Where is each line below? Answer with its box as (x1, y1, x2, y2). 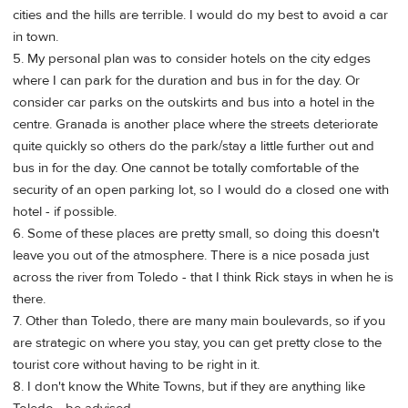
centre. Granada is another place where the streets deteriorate (13, 116, 378, 134)
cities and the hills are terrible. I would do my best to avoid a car (13, 6, 388, 25)
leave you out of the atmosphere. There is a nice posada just (13, 247, 369, 265)
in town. (13, 28, 58, 46)
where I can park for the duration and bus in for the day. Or (13, 72, 360, 90)
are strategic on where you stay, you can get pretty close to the (13, 334, 382, 352)
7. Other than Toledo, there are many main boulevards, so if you (13, 312, 385, 331)
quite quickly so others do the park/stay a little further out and (13, 138, 374, 156)
